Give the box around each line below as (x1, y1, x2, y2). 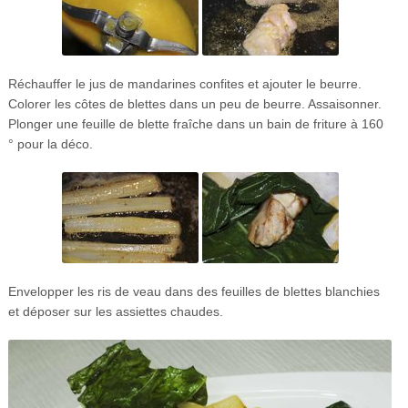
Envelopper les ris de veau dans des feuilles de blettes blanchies (7, 283, 380, 299)
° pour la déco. (7, 136, 93, 151)
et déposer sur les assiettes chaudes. (7, 303, 223, 319)
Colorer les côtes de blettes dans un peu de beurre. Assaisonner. (7, 96, 382, 111)
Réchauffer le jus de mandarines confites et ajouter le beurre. (7, 76, 362, 91)
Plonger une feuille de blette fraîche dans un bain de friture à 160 (7, 116, 383, 131)
